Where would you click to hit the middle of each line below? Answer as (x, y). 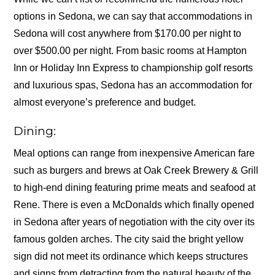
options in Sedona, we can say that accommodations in (133, 17)
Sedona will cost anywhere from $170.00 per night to (128, 34)
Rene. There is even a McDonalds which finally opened (134, 205)
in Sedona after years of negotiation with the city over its (134, 222)
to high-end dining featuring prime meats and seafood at (135, 188)
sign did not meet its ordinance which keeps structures (131, 257)
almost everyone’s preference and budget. (105, 103)
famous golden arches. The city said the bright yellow (129, 239)
